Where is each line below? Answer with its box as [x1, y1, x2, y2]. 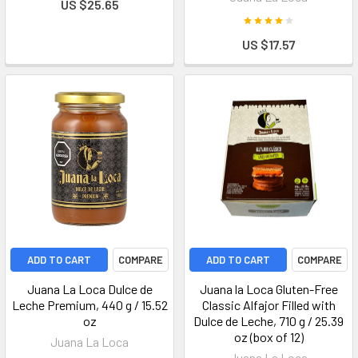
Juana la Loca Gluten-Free [199, 281, 338, 296]
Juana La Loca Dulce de [26, 281, 153, 296]
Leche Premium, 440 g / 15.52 [11, 297, 168, 312]
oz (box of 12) [233, 329, 304, 344]
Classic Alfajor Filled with [201, 297, 336, 312]
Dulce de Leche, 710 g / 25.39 [193, 313, 344, 328]
